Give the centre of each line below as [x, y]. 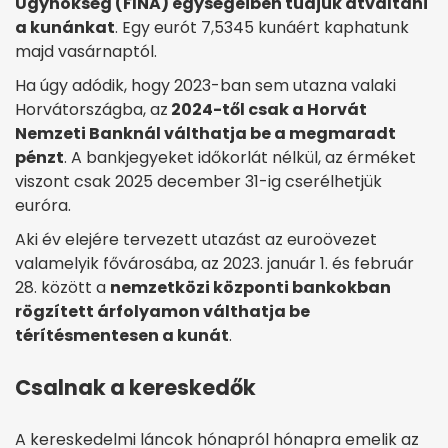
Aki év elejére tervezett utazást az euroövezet [196, 239]
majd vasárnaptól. [88, 51]
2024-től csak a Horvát [267, 109]
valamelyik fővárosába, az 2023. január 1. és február [214, 263]
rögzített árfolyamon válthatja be [162, 311]
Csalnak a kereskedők [135, 387]
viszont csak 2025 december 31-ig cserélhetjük [198, 181]
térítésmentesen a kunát [122, 335]
